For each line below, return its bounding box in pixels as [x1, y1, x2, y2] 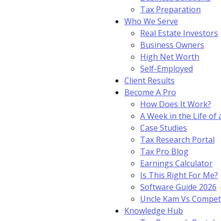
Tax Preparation [140, 4, 201, 15]
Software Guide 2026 [140, 182, 217, 192]
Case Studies [140, 122, 187, 133]
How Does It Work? [140, 99, 211, 110]
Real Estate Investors [140, 28, 218, 38]
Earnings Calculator [140, 158, 213, 169]
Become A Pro [124, 87, 176, 98]
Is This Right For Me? [140, 170, 218, 181]
